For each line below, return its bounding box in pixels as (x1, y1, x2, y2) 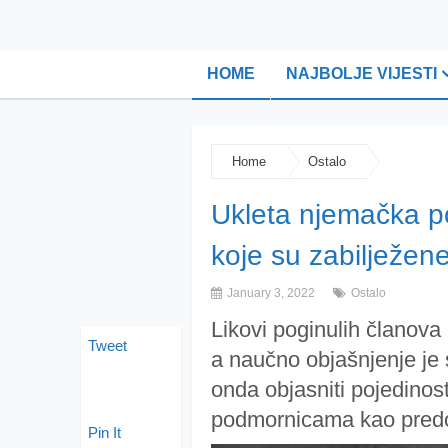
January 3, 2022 (224, 286, 315, 300)
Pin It (88, 424, 121, 441)
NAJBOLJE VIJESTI (286, 65, 437, 82)
